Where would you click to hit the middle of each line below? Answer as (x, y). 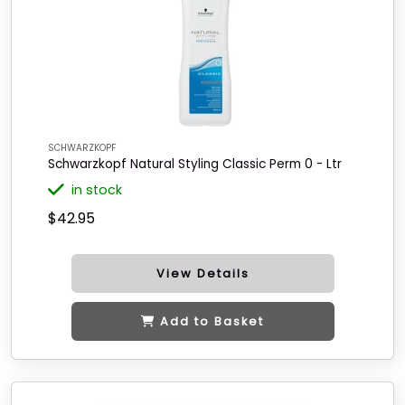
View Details (202, 273)
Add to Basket (212, 321)
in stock (97, 190)
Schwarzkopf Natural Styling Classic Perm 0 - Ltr (195, 164)
